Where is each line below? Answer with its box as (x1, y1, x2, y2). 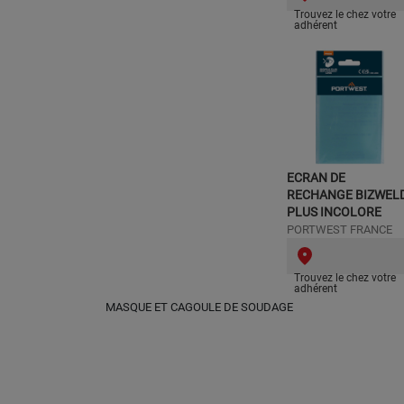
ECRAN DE (287, 170, 345, 185)
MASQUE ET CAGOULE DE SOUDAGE (106, 300, 293, 314)
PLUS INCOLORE (287, 205, 381, 219)
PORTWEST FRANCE (287, 223, 392, 236)
